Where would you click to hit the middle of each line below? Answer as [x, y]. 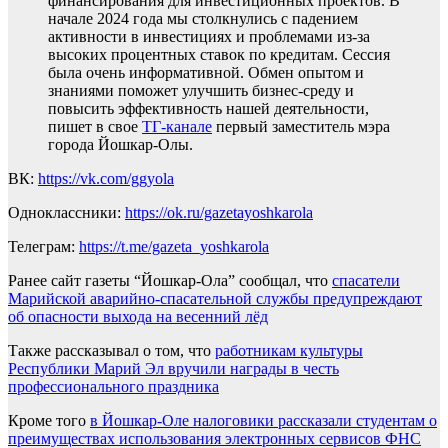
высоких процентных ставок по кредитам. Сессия [219, 55]
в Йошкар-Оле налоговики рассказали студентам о [263, 421]
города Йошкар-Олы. [120, 145]
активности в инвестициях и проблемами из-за [209, 37]
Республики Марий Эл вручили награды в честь [173, 369]
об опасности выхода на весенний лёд [138, 317]
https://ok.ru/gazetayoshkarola [219, 213]
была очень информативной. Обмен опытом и [206, 73]
